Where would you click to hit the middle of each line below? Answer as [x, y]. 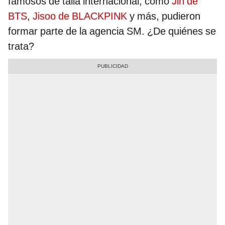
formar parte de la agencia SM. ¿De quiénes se [112, 31]
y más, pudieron [164, 16]
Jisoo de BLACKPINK [80, 16]
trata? [21, 46]
